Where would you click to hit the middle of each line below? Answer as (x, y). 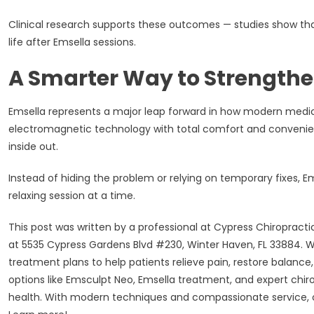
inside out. (33, 146)
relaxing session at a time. (72, 195)
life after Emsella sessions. (72, 42)
